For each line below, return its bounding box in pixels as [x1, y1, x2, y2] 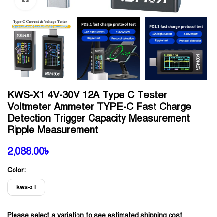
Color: [7, 166, 26, 174]
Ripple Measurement [7, 124, 98, 136]
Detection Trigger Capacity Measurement [7, 112, 190, 124]
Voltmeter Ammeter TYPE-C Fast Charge [7, 101, 191, 113]
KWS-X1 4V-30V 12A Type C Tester [7, 89, 167, 101]
